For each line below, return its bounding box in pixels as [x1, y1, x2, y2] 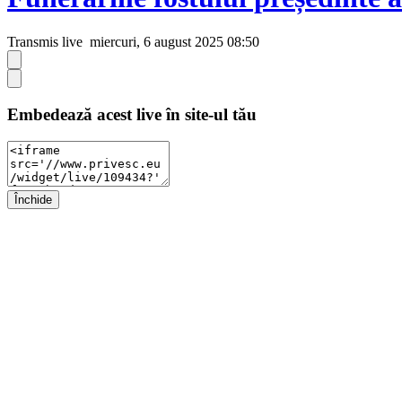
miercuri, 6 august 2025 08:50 [86, 33, 259, 49]
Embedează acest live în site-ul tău [7, 104, 257, 124]
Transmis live [7, 33, 83, 49]
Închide [14, 193, 52, 207]
